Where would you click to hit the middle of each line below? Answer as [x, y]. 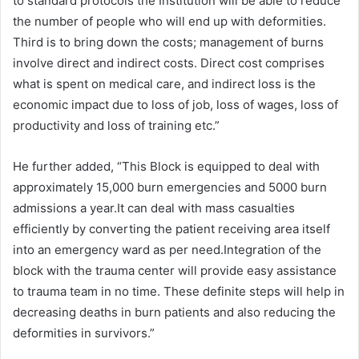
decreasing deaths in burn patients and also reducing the [174, 312]
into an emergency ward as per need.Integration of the [167, 249]
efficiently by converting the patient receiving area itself [171, 228]
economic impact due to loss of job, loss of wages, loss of [175, 104]
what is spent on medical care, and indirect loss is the [164, 83]
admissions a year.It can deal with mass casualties [154, 208]
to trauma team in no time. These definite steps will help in [179, 291]
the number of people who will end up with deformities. [169, 21]
